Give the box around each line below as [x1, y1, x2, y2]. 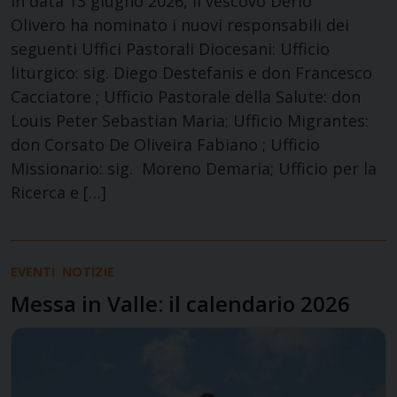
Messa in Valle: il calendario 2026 [11, 288, 350, 318]
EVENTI [11, 262, 55, 280]
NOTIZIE [62, 262, 114, 280]
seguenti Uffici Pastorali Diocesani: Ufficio [11, 37, 330, 59]
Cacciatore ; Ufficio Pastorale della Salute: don [11, 85, 361, 107]
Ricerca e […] [11, 181, 106, 203]
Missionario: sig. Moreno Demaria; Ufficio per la [11, 157, 377, 179]
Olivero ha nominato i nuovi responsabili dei [11, 13, 349, 35]
